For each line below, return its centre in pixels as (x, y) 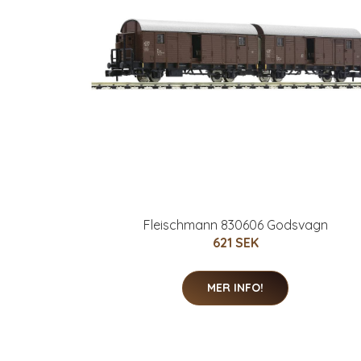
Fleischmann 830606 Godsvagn (235, 225)
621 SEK (235, 243)
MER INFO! (235, 288)
